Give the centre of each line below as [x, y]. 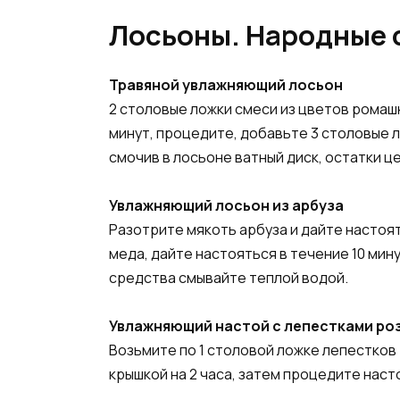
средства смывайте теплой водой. [229, 277]
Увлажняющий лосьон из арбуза [226, 205]
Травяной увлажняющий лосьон [226, 84]
